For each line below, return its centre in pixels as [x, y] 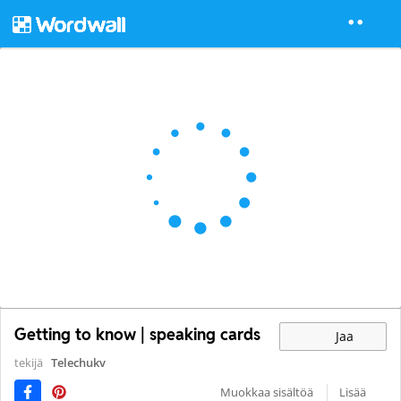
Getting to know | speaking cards [137, 335]
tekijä [30, 363]
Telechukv [78, 363]
